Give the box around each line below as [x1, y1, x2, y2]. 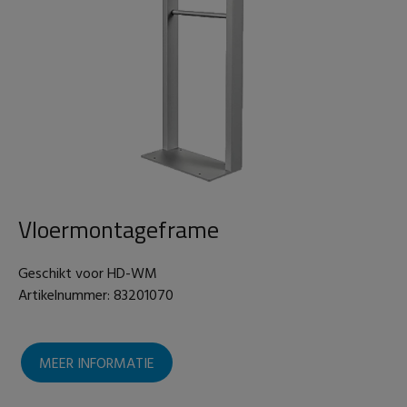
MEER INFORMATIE [39, 352, 154, 376]
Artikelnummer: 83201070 [18, 283, 174, 308]
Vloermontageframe [18, 211, 219, 247]
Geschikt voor [18, 262, 107, 286]
